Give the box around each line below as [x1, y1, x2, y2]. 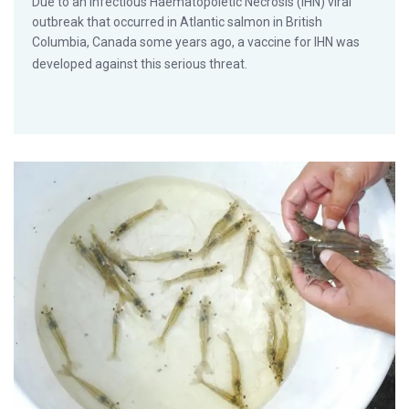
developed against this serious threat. [32, 57, 247, 72]
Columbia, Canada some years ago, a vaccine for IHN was [32, 35, 360, 50]
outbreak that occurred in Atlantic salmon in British [32, 15, 322, 30]
